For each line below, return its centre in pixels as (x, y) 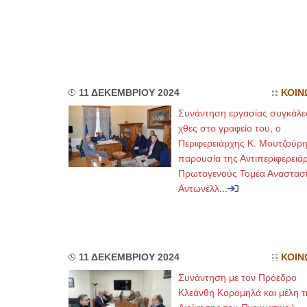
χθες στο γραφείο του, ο (229, 128)
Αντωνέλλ (198, 188)
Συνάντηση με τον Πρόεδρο (237, 278)
